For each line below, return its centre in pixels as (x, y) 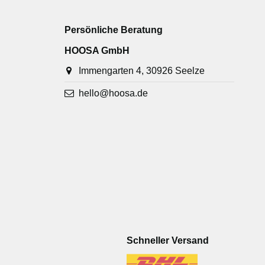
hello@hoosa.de (114, 93)
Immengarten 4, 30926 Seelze (142, 71)
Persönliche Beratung (113, 30)
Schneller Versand (168, 240)
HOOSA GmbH (97, 50)
